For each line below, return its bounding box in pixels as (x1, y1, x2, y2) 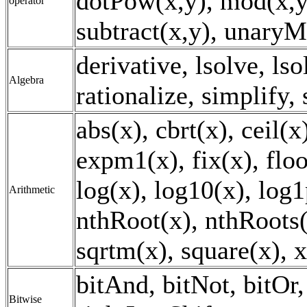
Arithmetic (9, 183, 55, 195)
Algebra (9, 73, 44, 86)
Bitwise (9, 293, 42, 305)
